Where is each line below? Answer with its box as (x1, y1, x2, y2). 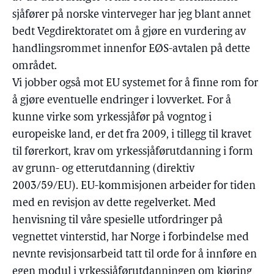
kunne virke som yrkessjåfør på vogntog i (12, 112, 212, 124)
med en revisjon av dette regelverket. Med (12, 198, 216, 209)
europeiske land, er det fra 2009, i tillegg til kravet (12, 129, 251, 141)
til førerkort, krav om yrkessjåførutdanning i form (12, 146, 253, 158)
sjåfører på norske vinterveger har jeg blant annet (12, 9, 251, 21)
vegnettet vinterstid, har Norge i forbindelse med (12, 232, 249, 243)
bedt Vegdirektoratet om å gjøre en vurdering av (12, 26, 246, 38)
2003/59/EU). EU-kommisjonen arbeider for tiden (12, 180, 256, 192)
